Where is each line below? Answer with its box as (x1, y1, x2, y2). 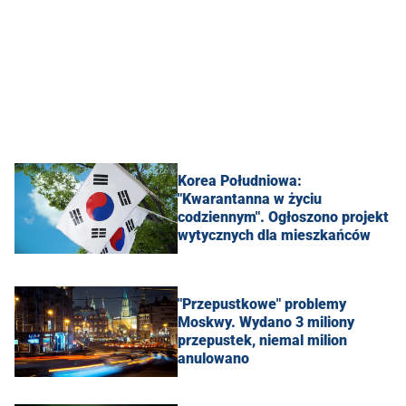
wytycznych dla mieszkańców (178, 226, 371, 244)
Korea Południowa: (178, 171, 302, 189)
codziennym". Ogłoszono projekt (178, 208, 389, 226)
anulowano (178, 349, 249, 367)
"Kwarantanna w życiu (178, 189, 322, 208)
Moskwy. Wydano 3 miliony (178, 313, 354, 331)
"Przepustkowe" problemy (178, 295, 346, 313)
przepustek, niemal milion (178, 331, 347, 349)
